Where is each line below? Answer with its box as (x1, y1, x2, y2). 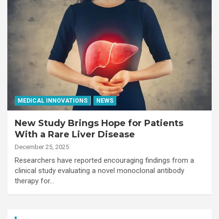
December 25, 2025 (15, 143, 69, 151)
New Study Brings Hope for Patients (15, 117, 183, 129)
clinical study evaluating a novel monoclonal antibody (15, 166, 184, 175)
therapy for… (15, 176, 54, 185)
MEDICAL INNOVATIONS (18, 97, 88, 104)
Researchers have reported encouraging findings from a (15, 155, 194, 165)
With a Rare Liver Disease (15, 129, 135, 140)
